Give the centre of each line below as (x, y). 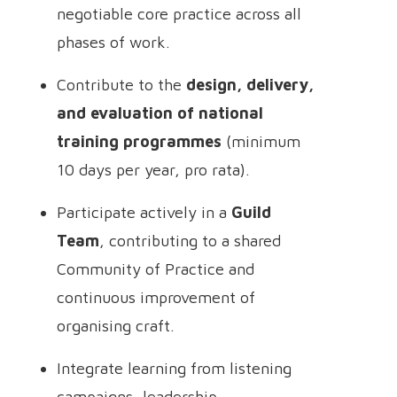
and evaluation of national (160, 113)
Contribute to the (121, 85)
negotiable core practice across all (179, 14)
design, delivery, (250, 85)
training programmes (139, 141)
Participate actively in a (144, 212)
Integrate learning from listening (174, 368)
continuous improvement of (156, 297)
